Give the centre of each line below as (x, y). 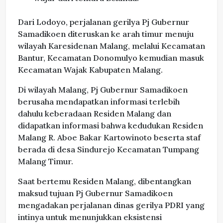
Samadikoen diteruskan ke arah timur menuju (106, 34)
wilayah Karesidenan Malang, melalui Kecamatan (111, 46)
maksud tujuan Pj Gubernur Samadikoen (95, 193)
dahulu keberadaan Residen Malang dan (95, 114)
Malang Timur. (46, 162)
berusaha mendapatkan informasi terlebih (99, 102)
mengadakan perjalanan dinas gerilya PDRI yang (111, 205)
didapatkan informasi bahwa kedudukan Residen (111, 126)
